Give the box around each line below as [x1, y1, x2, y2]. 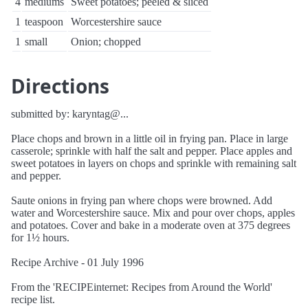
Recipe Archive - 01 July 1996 [11, 256, 144, 268]
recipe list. [11, 294, 55, 305]
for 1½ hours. [11, 232, 69, 243]
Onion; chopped [71, 36, 141, 47]
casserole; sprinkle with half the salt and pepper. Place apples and [11, 145, 292, 157]
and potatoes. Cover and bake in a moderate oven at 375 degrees [11, 219, 290, 231]
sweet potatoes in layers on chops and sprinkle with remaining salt [11, 157, 296, 169]
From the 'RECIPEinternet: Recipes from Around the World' [11, 281, 272, 293]
